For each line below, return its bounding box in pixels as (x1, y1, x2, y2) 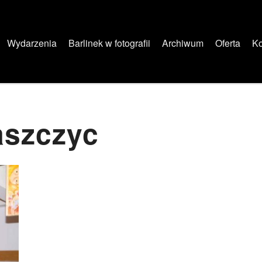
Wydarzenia (7, 36, 57, 50)
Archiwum (162, 36, 204, 50)
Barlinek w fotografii (68, 36, 150, 50)
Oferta (215, 36, 240, 50)
